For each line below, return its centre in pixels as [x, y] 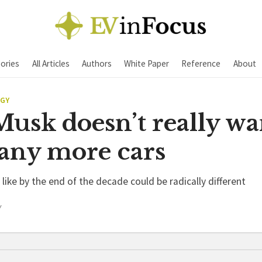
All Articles [51, 63]
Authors [96, 63]
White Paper [146, 63]
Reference [201, 63]
